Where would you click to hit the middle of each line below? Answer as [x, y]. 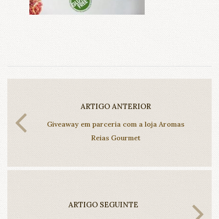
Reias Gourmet [116, 138]
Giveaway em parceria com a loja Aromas [116, 124]
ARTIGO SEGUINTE [103, 204]
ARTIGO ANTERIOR [116, 106]
